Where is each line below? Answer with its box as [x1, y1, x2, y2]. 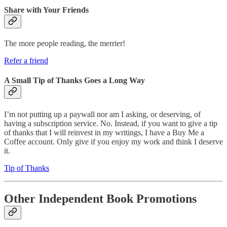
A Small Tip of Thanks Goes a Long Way [4, 76, 145, 85]
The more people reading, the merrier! [4, 39, 125, 48]
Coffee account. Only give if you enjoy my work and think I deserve [4, 137, 223, 146]
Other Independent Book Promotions [4, 192, 197, 205]
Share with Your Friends [4, 5, 89, 14]
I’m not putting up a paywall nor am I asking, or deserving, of [4, 109, 201, 119]
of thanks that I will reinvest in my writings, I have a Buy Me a [4, 128, 204, 137]
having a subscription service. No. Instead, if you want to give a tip [4, 119, 217, 128]
